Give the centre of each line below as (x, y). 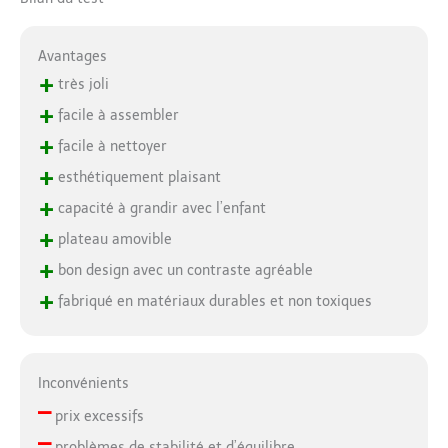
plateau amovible (112, 239)
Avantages (72, 56)
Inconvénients (83, 384)
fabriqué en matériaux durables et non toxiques (212, 301)
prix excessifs (97, 417)
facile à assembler (116, 115)
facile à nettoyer (110, 146)
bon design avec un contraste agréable (183, 270)
